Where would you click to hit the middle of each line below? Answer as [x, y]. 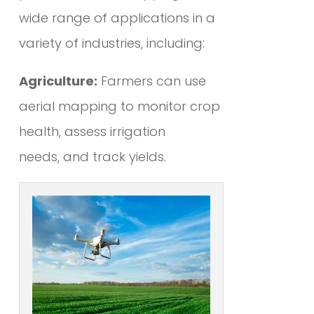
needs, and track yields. [92, 157]
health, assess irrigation [92, 132]
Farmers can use [151, 81]
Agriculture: [58, 81]
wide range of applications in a [117, 18]
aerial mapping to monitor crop [119, 107]
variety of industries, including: [111, 43]
